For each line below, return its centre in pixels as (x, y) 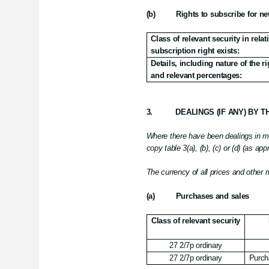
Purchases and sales (213, 196)
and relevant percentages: (196, 75)
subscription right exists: (195, 51)
